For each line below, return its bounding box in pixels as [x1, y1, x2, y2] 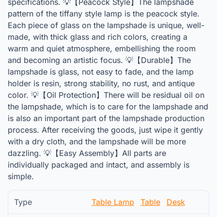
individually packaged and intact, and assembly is [8, 160, 189, 170]
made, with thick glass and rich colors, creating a [8, 32, 187, 42]
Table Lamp [92, 197, 134, 207]
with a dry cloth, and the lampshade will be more [8, 137, 186, 146]
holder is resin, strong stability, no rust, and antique [8, 78, 195, 88]
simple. [8, 171, 34, 181]
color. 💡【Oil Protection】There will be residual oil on [8, 90, 204, 100]
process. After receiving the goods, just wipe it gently [8, 125, 203, 135]
